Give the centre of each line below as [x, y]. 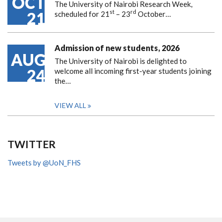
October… [154, 14]
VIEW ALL [70, 105]
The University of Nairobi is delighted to [121, 61]
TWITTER [31, 144]
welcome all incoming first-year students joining [133, 71]
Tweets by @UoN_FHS [44, 162]
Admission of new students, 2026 [117, 48]
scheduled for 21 [82, 14]
